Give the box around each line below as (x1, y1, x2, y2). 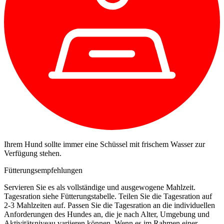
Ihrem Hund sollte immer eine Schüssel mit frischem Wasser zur (4, 139, 205, 148)
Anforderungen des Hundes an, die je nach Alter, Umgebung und (4, 209, 209, 218)
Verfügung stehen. (4, 148, 61, 157)
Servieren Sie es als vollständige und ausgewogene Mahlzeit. (4, 182, 195, 191)
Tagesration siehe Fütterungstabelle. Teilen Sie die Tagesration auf (4, 191, 212, 200)
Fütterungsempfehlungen (4, 165, 82, 174)
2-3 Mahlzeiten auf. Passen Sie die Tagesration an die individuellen (4, 200, 215, 209)
